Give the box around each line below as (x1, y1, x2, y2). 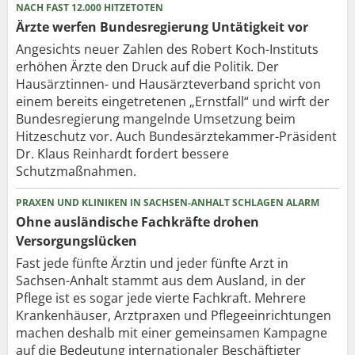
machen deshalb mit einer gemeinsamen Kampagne (16, 323, 327, 342)
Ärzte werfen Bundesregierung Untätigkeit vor (16, 17, 308, 36)
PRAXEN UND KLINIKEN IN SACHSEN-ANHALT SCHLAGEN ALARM (16, 195, 319, 209)
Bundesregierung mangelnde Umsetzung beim (16, 109, 296, 128)
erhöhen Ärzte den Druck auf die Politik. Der (16, 57, 279, 75)
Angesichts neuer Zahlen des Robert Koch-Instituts (16, 40, 319, 58)
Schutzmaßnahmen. (16, 162, 136, 180)
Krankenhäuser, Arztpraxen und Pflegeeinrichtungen (16, 306, 331, 324)
